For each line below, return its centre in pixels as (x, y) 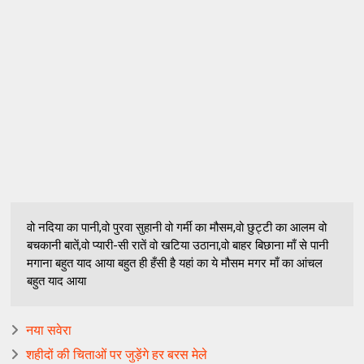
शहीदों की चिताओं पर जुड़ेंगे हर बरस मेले (117, 355)
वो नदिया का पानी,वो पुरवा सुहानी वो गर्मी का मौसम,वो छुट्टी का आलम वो (177, 227)
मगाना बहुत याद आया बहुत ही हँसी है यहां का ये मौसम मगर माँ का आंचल (175, 263)
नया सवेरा (49, 330)
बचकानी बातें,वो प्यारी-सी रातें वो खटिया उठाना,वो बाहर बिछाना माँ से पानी (178, 245)
